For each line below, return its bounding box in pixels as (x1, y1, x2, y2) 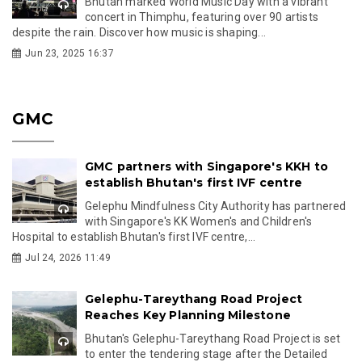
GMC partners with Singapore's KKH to (85, 158, 329, 174)
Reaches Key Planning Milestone (85, 307, 291, 322)
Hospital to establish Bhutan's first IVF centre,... (12, 229, 256, 243)
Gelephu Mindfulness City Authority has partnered (85, 199, 347, 213)
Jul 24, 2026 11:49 (25, 251, 111, 263)
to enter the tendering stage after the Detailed (85, 347, 328, 360)
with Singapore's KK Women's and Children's (85, 214, 313, 228)
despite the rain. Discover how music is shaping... (12, 25, 267, 39)
